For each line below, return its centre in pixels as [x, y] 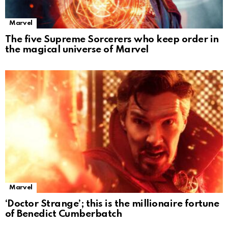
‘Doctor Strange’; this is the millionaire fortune [112, 204]
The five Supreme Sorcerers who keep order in [112, 40]
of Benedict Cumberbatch [64, 214]
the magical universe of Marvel [77, 50]
